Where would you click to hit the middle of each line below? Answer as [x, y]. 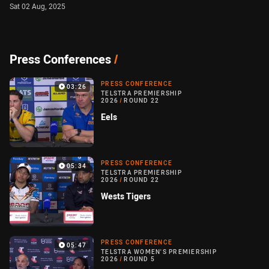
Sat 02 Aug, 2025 [38, 6]
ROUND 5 [139, 259]
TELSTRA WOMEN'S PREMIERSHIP [159, 252]
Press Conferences [60, 59]
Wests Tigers [126, 196]
